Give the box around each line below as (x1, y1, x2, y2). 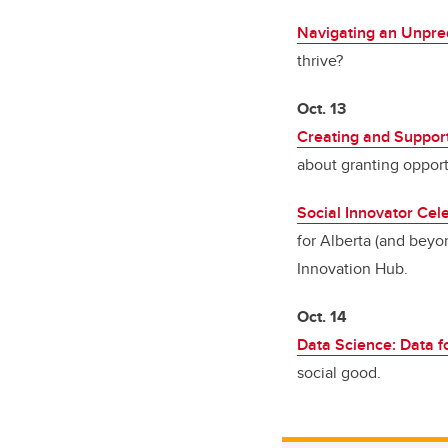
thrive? (297, 49, 343, 73)
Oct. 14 (297, 305, 347, 329)
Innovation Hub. (297, 257, 408, 281)
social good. (297, 361, 381, 385)
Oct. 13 (297, 97, 346, 121)
